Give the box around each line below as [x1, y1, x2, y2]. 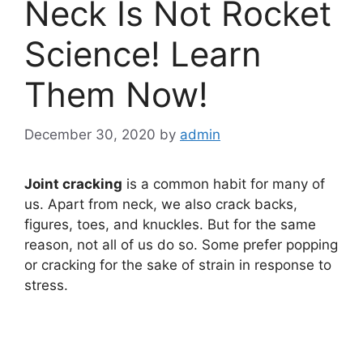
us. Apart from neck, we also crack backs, [24, 195, 297, 212]
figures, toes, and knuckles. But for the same [24, 216, 316, 233]
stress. [24, 276, 68, 293]
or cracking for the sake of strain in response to [24, 256, 331, 273]
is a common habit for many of [122, 175, 325, 192]
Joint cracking [24, 175, 122, 192]
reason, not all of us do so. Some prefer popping [24, 236, 338, 253]
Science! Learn [24, 33, 262, 75]
